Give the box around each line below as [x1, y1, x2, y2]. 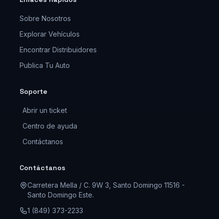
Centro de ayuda [22, 122, 77, 130]
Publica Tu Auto [20, 61, 70, 69]
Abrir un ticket [22, 106, 67, 114]
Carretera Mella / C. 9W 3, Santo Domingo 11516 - [27, 181, 185, 189]
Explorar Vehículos [20, 30, 80, 38]
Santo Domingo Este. [27, 191, 94, 199]
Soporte [20, 87, 47, 96]
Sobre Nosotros [20, 14, 71, 22]
